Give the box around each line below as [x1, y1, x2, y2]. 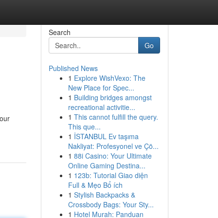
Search [48, 27, 71, 37]
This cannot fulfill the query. [73, 112, 158, 122]
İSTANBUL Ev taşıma [73, 131, 139, 141]
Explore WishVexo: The [73, 73, 145, 83]
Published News [48, 63, 98, 73]
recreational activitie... [68, 102, 135, 112]
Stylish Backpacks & [73, 190, 135, 200]
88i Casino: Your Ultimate [73, 151, 152, 161]
